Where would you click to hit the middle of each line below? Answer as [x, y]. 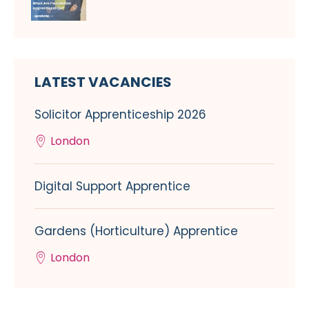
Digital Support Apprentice [112, 187]
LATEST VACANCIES [103, 82]
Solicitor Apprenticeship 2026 [120, 115]
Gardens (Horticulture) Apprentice [136, 231]
